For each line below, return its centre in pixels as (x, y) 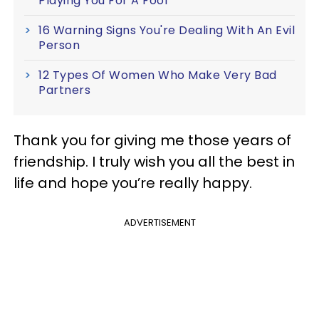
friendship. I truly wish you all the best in (154, 161)
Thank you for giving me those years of (152, 140)
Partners (64, 90)
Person (59, 45)
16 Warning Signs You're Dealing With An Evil (167, 30)
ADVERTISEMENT (159, 222)
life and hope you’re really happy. (133, 183)
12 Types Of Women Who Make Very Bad (158, 75)
